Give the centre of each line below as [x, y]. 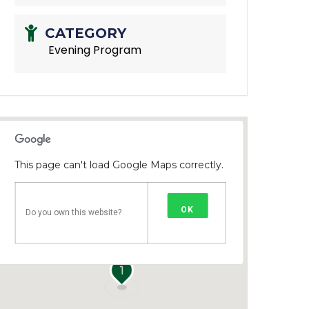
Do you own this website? [74, 213]
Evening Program [95, 50]
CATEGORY [86, 33]
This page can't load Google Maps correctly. [119, 165]
